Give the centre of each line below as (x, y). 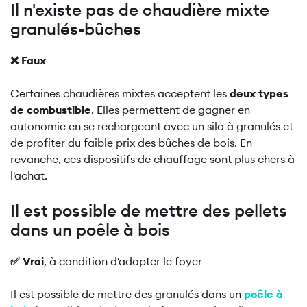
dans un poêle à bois (90, 230)
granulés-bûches (76, 29)
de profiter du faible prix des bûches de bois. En (131, 143)
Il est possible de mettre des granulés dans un (127, 294)
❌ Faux (28, 60)
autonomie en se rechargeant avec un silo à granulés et (152, 126)
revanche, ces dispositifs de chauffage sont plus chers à (152, 159)
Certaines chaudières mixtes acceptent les (120, 93)
